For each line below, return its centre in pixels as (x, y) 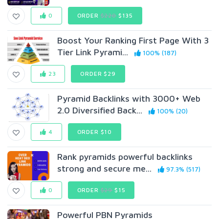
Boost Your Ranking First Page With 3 (133, 40)
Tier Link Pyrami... (93, 52)
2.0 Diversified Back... (100, 110)
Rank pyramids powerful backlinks (125, 157)
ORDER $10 (95, 132)
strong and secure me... (105, 168)
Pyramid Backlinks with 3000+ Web (129, 99)
